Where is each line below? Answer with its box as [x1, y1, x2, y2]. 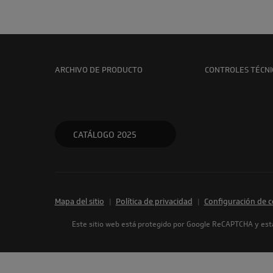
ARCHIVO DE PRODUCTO [54, 64, 143, 76]
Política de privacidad [115, 196, 193, 207]
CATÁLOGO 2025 [73, 129, 136, 141]
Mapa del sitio [54, 196, 104, 207]
